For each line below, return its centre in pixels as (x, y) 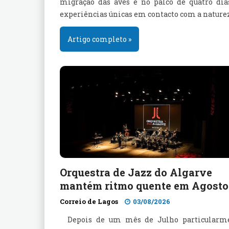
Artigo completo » (99, 39)
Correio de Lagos (89, 201)
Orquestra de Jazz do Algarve (136, 172)
